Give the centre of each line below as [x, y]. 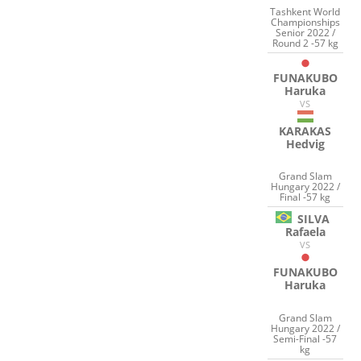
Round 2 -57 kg [305, 43]
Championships [305, 22]
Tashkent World [305, 11]
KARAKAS [305, 131]
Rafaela [305, 232]
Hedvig [305, 143]
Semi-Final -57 [305, 338]
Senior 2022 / [305, 32]
